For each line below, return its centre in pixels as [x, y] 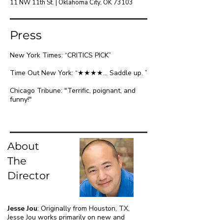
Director [28, 176]
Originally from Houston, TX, [85, 208]
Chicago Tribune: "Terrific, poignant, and [73, 91]
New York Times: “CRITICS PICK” [60, 55]
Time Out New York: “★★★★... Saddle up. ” [79, 73]
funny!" [21, 99]
